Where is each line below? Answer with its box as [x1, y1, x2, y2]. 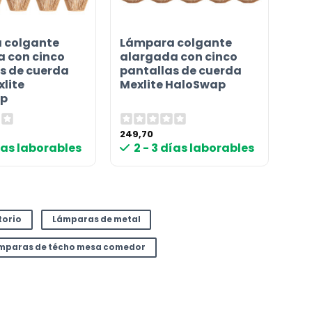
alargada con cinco [119, 49, 237, 65]
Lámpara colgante [119, 35, 232, 52]
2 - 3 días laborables [134, 140, 255, 157]
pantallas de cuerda [119, 63, 242, 79]
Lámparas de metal [52, 213, 141, 225]
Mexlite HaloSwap [119, 77, 226, 93]
